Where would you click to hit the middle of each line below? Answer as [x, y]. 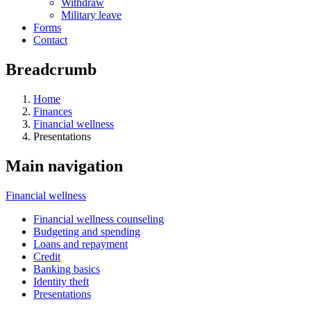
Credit [47, 256]
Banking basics [67, 269]
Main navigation [64, 166]
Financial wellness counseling [99, 219]
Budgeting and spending [87, 231]
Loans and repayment [81, 244]
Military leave [91, 15]
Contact [50, 40]
